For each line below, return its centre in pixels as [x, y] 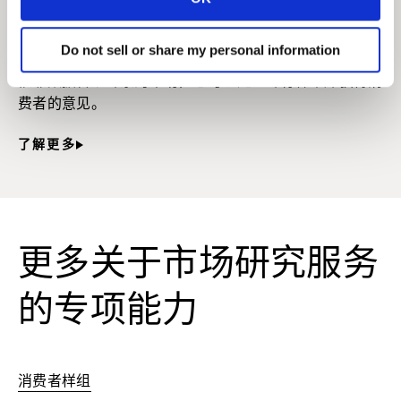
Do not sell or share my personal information [200, 50]
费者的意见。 [62, 105]
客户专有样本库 [116, 47]
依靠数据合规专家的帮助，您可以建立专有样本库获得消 [200, 83]
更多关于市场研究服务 [198, 266]
